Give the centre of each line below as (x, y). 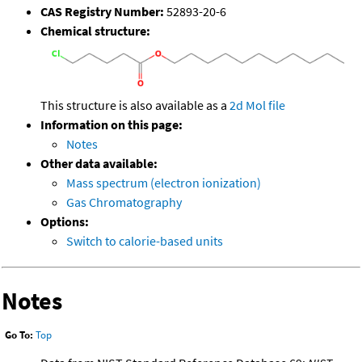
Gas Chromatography (124, 202)
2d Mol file (257, 105)
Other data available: (99, 163)
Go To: (19, 335)
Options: (65, 221)
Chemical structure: (95, 31)
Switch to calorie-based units (145, 240)
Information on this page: (112, 124)
